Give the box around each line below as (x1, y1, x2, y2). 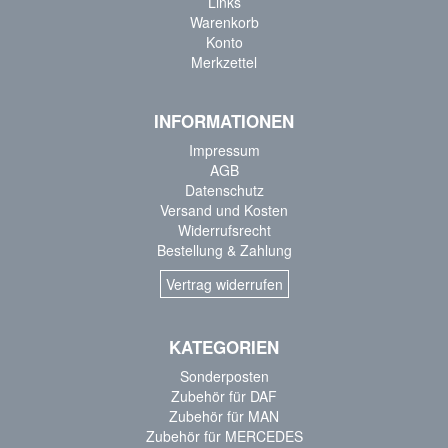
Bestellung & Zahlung (156, 240, 292, 261)
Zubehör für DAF (171, 386, 277, 407)
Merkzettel (191, 52, 257, 73)
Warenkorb (189, 12, 259, 33)
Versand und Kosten (160, 200, 288, 221)
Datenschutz (184, 180, 264, 201)
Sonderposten (179, 366, 269, 387)
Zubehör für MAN (169, 406, 279, 427)
